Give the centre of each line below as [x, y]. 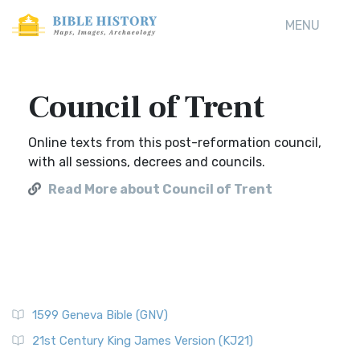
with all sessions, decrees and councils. [147, 162]
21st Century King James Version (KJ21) [143, 341]
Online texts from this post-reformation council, [175, 143]
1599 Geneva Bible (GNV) [100, 315]
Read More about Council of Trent [160, 189]
